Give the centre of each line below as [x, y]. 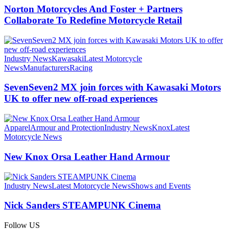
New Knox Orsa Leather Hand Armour [87, 156]
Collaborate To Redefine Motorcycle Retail [93, 20]
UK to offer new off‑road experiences [81, 99]
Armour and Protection [67, 128]
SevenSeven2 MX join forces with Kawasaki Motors [112, 87]
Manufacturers [46, 67]
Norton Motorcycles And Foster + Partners [93, 9]
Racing [81, 67]
